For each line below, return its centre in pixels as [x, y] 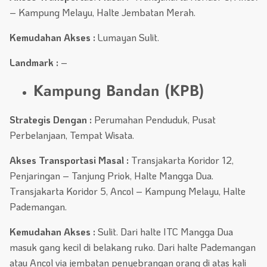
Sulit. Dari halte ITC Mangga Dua [164, 232]
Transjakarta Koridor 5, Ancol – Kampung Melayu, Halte [128, 191]
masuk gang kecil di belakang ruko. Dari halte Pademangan [133, 247]
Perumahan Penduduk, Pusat [154, 120]
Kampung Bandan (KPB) [119, 91]
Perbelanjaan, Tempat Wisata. [72, 135]
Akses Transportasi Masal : [70, 160]
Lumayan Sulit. [127, 38]
